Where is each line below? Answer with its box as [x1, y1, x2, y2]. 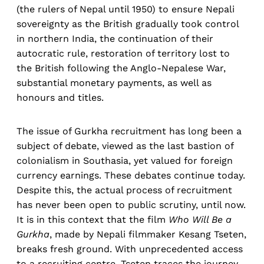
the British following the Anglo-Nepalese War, [16, 62, 226, 74]
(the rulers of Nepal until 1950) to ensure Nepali [16, 4, 235, 15]
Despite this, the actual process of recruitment [16, 184, 232, 196]
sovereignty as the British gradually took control [16, 18, 239, 30]
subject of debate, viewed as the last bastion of [16, 140, 233, 152]
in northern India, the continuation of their [16, 33, 213, 45]
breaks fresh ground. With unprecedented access [16, 243, 243, 255]
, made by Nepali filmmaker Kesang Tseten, [49, 229, 246, 240]
